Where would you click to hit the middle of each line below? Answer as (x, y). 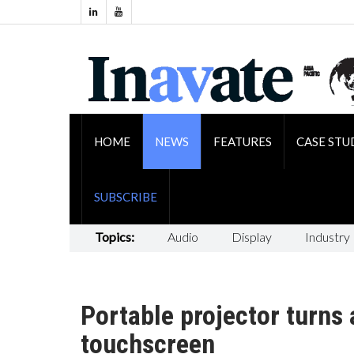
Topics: (114, 236)
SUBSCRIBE (125, 196)
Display (251, 236)
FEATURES (242, 141)
